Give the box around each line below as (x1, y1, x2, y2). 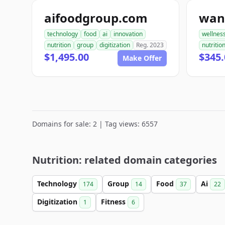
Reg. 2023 (136, 41, 164, 49)
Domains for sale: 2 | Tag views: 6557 (32, 119, 158, 129)
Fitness (101, 197, 128, 206)
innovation (114, 30, 143, 38)
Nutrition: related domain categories (32, 153, 217, 167)
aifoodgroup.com (44, 10, 148, 26)
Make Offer (123, 53, 162, 63)
